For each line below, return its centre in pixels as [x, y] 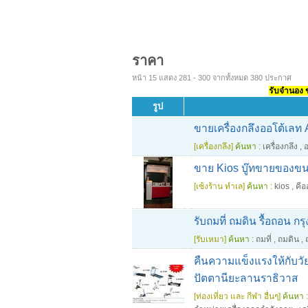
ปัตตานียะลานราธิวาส [246, 278]
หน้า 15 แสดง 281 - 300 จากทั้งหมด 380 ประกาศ [212, 78]
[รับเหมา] [210, 239]
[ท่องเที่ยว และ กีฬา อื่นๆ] [237, 296]
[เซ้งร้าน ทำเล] [219, 186]
